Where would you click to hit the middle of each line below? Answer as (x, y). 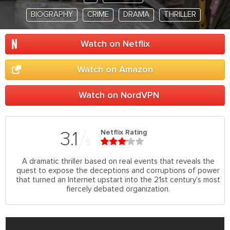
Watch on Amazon (115, 70)
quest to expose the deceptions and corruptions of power (118, 171)
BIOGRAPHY (52, 15)
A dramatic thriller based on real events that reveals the (118, 161)
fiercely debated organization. (118, 189)
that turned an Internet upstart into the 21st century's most (118, 180)
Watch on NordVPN (119, 95)
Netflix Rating (123, 132)
